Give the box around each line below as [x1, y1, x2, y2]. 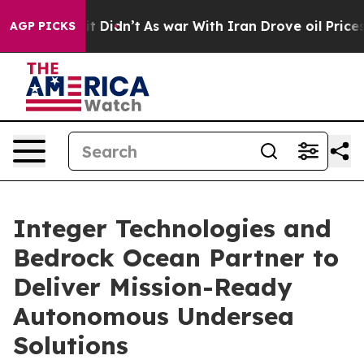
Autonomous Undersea [13, 301, 294, 331]
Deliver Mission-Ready [13, 271, 292, 302]
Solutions [13, 330, 128, 361]
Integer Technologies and [13, 213, 331, 244]
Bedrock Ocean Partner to [13, 242, 339, 273]
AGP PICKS [10, 19, 76, 33]
